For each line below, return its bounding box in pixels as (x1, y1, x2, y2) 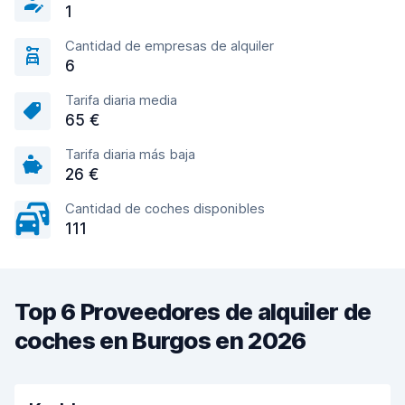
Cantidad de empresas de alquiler (65, 37, 274, 54)
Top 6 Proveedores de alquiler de (14, 297, 372, 325)
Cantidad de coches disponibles (65, 200, 265, 217)
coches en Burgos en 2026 (14, 326, 306, 354)
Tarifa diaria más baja (65, 146, 195, 163)
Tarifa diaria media (65, 91, 177, 108)
